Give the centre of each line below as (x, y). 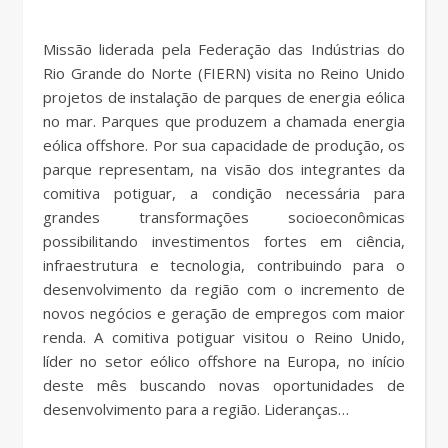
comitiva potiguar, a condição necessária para (224, 193)
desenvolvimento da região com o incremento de (224, 289)
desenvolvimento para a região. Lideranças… (196, 409)
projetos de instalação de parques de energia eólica (224, 97)
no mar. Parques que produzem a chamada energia (224, 121)
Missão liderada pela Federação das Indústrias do (49, 49)
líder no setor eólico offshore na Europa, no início (224, 361)
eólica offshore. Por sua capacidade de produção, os (224, 145)
